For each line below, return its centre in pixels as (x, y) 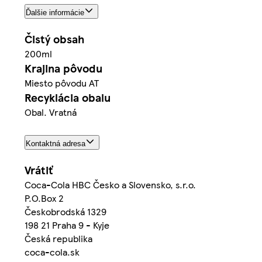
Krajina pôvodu (63, 68)
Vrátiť (39, 170)
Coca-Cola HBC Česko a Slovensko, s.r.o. (110, 184)
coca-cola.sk (52, 251)
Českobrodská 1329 (65, 211)
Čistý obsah (54, 39)
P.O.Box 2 (44, 198)
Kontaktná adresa (56, 144)
